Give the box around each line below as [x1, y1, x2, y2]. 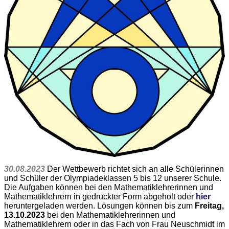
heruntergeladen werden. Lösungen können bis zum [4, 201, 195, 211]
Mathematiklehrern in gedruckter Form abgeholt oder [4, 192, 196, 201]
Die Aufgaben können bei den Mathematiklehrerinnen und [4, 183, 213, 192]
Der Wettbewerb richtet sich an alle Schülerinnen [47, 165, 224, 174]
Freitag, [195, 201, 224, 211]
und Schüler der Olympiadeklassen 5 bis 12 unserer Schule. [4, 174, 221, 183]
